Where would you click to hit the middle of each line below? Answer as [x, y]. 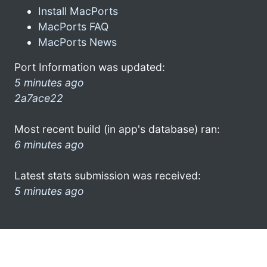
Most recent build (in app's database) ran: [117, 129]
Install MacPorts [78, 11]
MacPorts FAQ [73, 26]
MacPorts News [77, 42]
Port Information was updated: [90, 67]
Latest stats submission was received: [108, 175]
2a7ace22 [39, 98]
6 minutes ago [49, 144]
